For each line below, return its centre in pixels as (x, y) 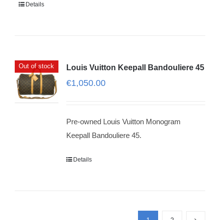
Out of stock (37, 66)
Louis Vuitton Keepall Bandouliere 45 (135, 68)
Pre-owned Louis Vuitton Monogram (123, 122)
